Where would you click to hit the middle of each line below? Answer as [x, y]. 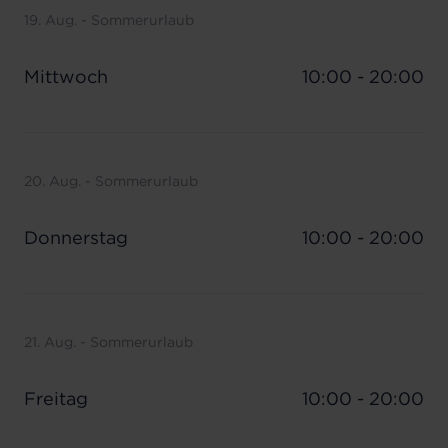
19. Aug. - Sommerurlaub [109, 20]
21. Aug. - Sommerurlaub [108, 342]
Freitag [56, 398]
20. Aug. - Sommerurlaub [111, 181]
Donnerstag [76, 237]
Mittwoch [66, 76]
